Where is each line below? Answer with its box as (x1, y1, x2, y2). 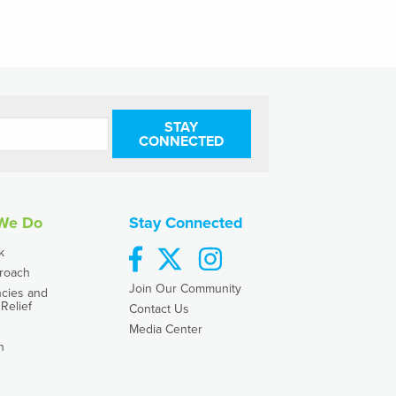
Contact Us (129, 301, 189, 316)
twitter (183, 244, 217, 259)
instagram (224, 244, 277, 259)
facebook (142, 244, 193, 259)
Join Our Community (129, 281, 241, 296)
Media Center (129, 322, 202, 337)
